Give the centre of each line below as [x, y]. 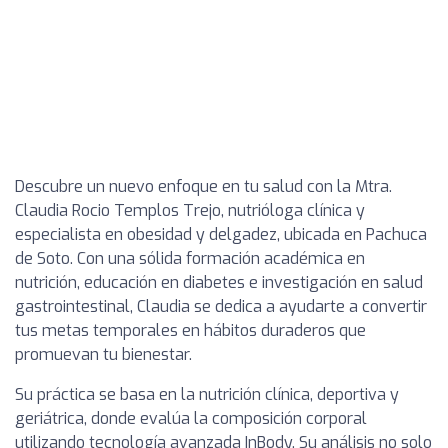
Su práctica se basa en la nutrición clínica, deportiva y [207, 394]
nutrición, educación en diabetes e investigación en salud [219, 282]
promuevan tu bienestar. [103, 354]
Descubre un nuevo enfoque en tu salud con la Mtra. [203, 186]
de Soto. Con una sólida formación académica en [190, 258]
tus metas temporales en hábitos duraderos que [190, 330]
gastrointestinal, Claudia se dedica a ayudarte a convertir [221, 306]
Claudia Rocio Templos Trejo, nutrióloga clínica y [190, 210]
